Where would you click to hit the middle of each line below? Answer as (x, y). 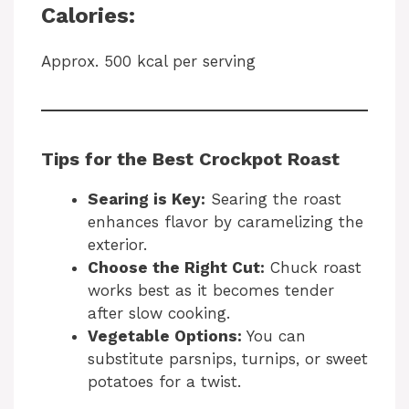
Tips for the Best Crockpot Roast (190, 158)
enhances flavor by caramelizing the (225, 221)
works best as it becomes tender (211, 290)
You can (274, 336)
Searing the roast (273, 199)
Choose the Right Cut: (176, 267)
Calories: (88, 15)
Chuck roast (313, 267)
